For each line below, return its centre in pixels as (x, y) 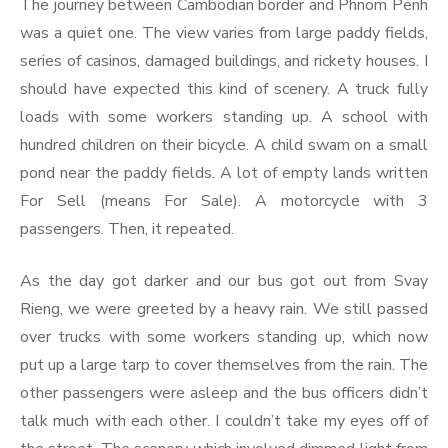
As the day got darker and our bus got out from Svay (224, 280)
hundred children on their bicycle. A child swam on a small (224, 144)
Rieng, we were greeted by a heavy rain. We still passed (224, 308)
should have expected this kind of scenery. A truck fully (224, 88)
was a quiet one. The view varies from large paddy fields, (224, 32)
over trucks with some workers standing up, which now (224, 336)
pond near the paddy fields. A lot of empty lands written (224, 172)
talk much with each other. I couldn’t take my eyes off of (224, 420)
